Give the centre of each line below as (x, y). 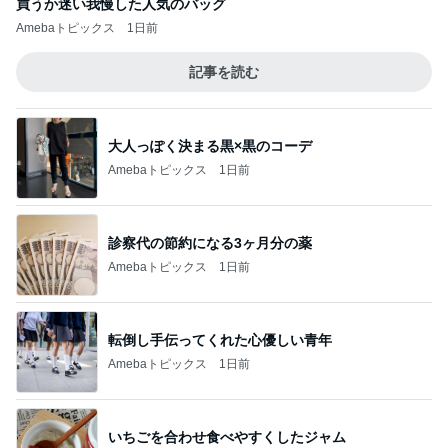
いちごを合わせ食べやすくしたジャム (227, 436)
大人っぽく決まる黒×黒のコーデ (210, 145)
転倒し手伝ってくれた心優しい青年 (220, 339)
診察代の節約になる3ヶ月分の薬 (210, 242)
